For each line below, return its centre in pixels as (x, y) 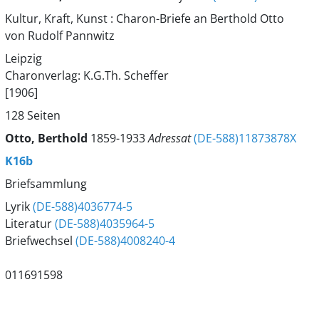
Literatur (30, 224)
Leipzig (23, 58)
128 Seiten (32, 115)
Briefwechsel (40, 241)
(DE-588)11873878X (245, 138)
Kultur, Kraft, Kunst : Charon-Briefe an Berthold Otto (144, 19)
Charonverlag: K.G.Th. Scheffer (87, 75)
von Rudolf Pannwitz (59, 36)
